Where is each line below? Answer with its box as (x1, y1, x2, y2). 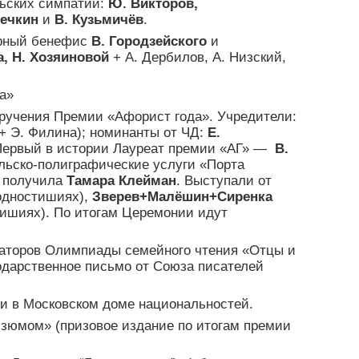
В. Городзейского (91, 34, 207, 50)
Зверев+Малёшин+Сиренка (92, 189, 272, 205)
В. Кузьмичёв (54, 12, 143, 28)
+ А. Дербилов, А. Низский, (109, 50, 286, 66)
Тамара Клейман (67, 173, 176, 189)
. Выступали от (176, 173, 272, 189)
